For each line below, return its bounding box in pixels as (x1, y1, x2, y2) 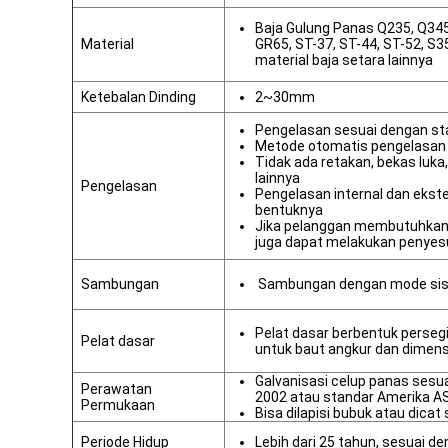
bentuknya (255, 202, 323, 218)
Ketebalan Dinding (81, 89, 196, 105)
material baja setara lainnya (255, 52, 433, 68)
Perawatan (81, 381, 152, 397)
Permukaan (81, 397, 155, 413)
